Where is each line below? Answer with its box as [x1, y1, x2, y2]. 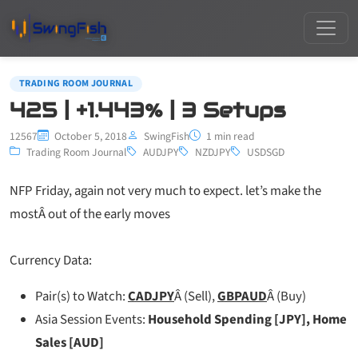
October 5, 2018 [52, 128, 127, 144]
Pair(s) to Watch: [35, 286, 128, 306]
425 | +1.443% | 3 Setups [10, 97, 286, 123]
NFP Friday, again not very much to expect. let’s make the [10, 181, 321, 201]
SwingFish [144, 128, 189, 144]
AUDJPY [143, 144, 178, 160]
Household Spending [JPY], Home [148, 309, 347, 329]
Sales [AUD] [35, 332, 104, 352]
